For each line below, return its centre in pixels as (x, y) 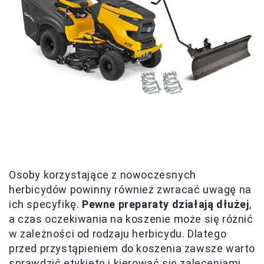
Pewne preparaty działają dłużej (166, 204)
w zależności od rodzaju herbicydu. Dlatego (118, 233)
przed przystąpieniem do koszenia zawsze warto (132, 248)
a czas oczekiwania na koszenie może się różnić (131, 219)
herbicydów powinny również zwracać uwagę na (130, 189)
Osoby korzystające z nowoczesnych (103, 174)
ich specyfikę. (45, 204)
